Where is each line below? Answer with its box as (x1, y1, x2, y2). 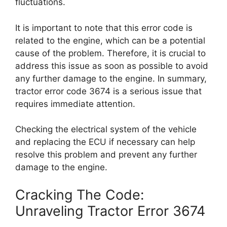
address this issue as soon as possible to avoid (15, 60, 208, 71)
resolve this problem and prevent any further (15, 149, 197, 160)
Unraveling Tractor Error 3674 (15, 202, 205, 219)
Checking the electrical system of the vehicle (15, 124, 197, 134)
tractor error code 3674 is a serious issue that (15, 86, 202, 96)
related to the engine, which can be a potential (15, 35, 205, 46)
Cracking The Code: (15, 186, 144, 203)
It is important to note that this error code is (15, 22, 193, 33)
